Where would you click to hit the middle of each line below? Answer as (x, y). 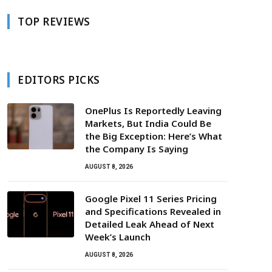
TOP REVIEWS (54, 22)
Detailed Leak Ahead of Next (150, 224)
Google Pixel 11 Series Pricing (151, 199)
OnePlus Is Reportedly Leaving (153, 110)
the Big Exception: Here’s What (154, 136)
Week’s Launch (118, 237)
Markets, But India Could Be (148, 123)
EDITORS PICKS (59, 80)
